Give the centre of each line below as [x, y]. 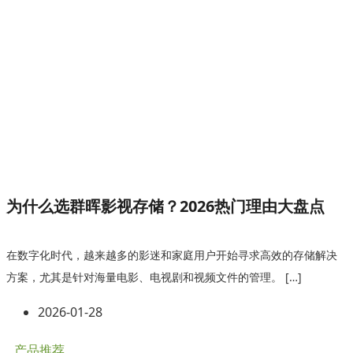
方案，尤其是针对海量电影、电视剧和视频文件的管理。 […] [154, 277]
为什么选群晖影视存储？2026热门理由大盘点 [165, 206]
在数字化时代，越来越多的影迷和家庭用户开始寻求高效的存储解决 [172, 255]
